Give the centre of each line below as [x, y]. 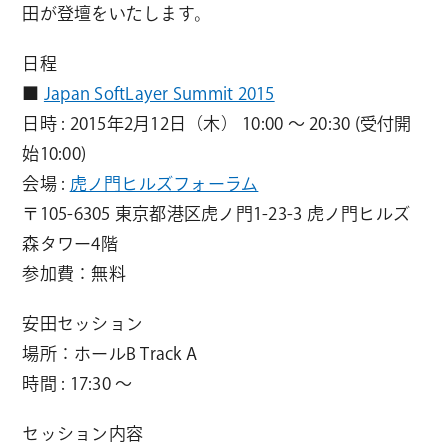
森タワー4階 [70, 243]
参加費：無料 [74, 273]
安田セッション [83, 323]
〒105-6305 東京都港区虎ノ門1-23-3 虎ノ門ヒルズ [216, 213]
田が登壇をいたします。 [117, 13]
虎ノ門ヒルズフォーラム [164, 183]
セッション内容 [83, 433]
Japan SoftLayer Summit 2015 [159, 93]
